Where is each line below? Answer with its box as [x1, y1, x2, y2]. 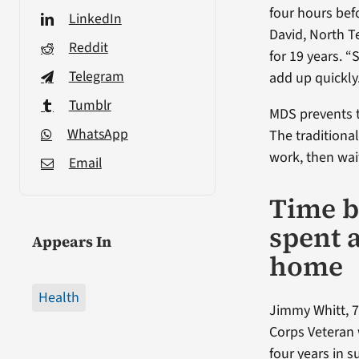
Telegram [68, 66, 124, 87]
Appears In [31, 231, 111, 252]
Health [38, 287, 79, 308]
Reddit [68, 37, 108, 58]
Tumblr [68, 95, 111, 115]
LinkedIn [68, 8, 122, 29]
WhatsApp [67, 123, 128, 144]
